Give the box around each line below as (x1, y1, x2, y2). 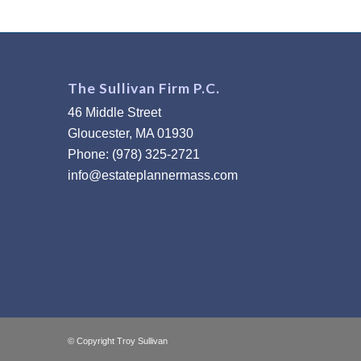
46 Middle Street (67, 106, 161, 120)
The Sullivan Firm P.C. (67, 80, 220, 98)
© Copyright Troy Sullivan (67, 336, 168, 346)
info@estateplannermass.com (67, 168, 238, 183)
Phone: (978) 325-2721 (67, 147, 200, 162)
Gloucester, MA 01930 (67, 127, 193, 141)
